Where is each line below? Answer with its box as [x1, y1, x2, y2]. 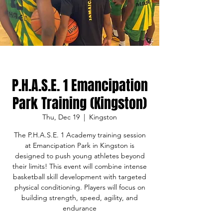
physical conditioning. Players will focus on [14, 183, 145, 192]
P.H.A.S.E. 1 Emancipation [11, 75, 148, 96]
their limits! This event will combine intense [12, 162, 147, 171]
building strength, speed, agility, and [21, 193, 138, 202]
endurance [63, 204, 97, 213]
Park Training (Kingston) [12, 93, 147, 113]
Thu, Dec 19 [42, 112, 80, 121]
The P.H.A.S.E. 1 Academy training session [13, 130, 146, 139]
